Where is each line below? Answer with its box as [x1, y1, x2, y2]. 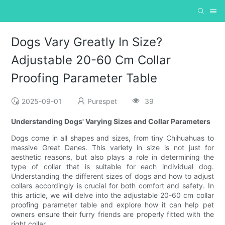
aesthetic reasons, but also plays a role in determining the [11, 153, 214, 162]
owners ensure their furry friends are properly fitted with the [11, 210, 214, 219]
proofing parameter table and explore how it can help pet [11, 200, 214, 209]
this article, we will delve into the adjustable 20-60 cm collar [11, 191, 214, 200]
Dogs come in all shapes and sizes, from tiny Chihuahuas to [11, 134, 214, 143]
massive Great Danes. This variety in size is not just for [11, 143, 214, 152]
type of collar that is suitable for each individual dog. [11, 162, 214, 171]
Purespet [87, 97, 118, 106]
